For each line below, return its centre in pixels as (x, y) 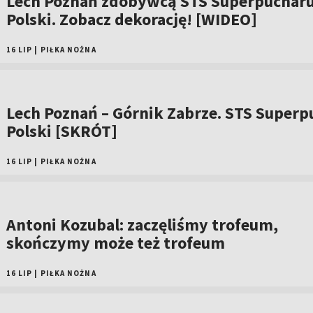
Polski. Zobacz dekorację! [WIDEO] (131, 19)
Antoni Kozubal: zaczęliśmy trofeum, (142, 225)
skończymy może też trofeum (115, 243)
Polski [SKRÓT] (61, 131)
